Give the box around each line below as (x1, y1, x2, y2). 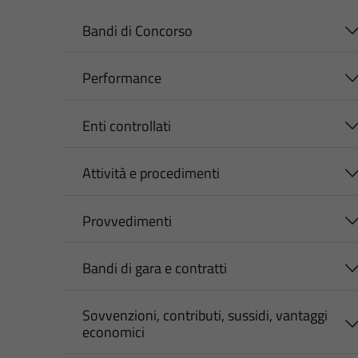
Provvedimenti (82, 209, 172, 232)
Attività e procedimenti (82, 162, 220, 185)
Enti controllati (82, 114, 171, 137)
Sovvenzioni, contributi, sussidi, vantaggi (82, 304, 328, 326)
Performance (82, 67, 161, 89)
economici (82, 320, 145, 343)
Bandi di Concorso (82, 19, 193, 42)
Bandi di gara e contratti (82, 257, 227, 280)
